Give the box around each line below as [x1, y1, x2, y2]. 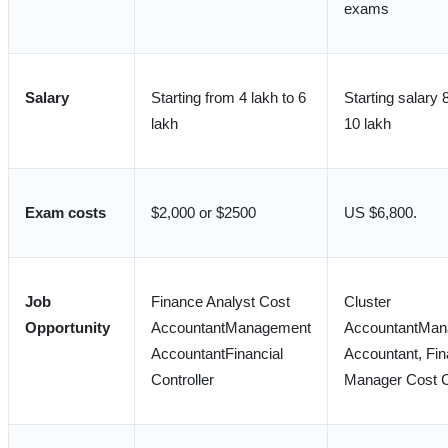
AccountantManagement [151, 319, 311, 336]
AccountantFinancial [151, 345, 283, 362]
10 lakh [344, 115, 391, 132]
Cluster [344, 293, 391, 310]
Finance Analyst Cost [151, 293, 290, 310]
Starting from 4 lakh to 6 [151, 89, 306, 106]
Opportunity [25, 319, 110, 336]
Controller [151, 371, 214, 388]
